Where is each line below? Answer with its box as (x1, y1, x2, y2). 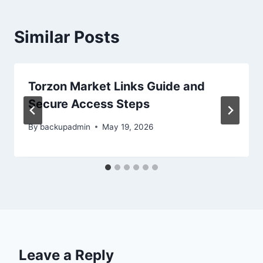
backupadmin (40, 122, 91, 131)
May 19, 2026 (102, 122, 154, 131)
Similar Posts (14, 27, 120, 48)
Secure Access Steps (28, 97, 150, 112)
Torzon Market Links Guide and (28, 79, 205, 94)
